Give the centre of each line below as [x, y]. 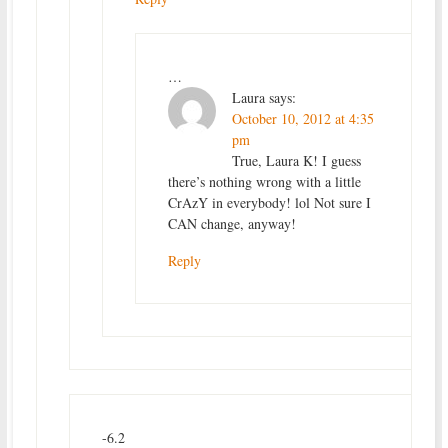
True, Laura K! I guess [296, 160]
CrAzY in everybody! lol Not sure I [269, 202]
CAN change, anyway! [231, 223]
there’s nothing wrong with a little [264, 181]
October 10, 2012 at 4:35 [302, 118]
